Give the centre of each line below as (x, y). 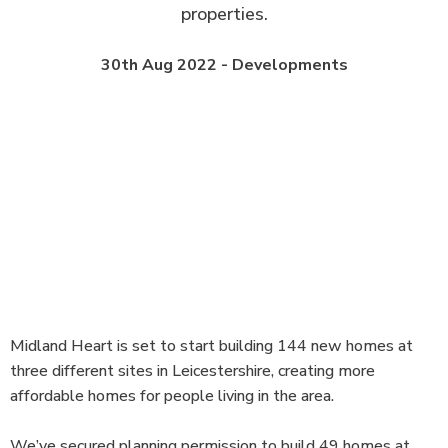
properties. (224, 14)
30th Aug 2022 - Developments (224, 65)
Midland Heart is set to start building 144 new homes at (211, 346)
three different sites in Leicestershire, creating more (192, 371)
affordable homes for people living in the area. (172, 396)
